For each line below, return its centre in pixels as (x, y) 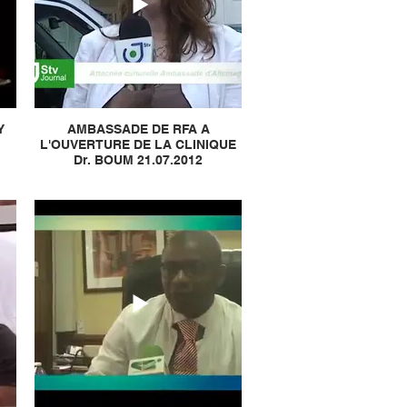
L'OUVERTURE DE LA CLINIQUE (138, 144)
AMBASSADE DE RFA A (138, 129)
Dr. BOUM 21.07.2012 (138, 160)
